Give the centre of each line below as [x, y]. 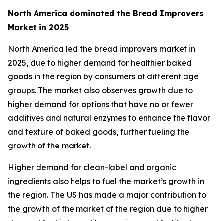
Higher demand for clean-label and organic [92, 167]
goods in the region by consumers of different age [103, 77]
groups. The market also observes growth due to [100, 91]
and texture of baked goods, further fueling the [99, 132]
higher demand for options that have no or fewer [101, 104]
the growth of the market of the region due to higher [108, 209]
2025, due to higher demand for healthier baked [100, 63]
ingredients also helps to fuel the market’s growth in [106, 181]
